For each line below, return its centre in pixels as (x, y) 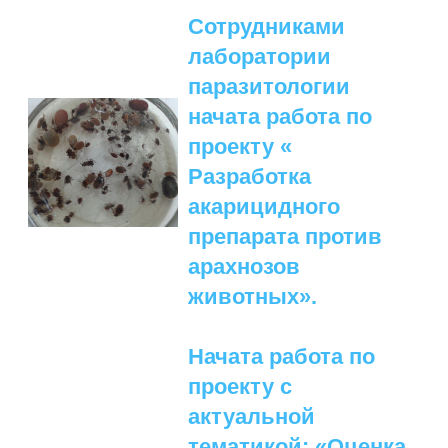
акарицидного (264, 207)
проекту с (240, 387)
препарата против (285, 237)
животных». (252, 297)
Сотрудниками (266, 27)
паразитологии (269, 87)
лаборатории (259, 57)
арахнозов (244, 267)
